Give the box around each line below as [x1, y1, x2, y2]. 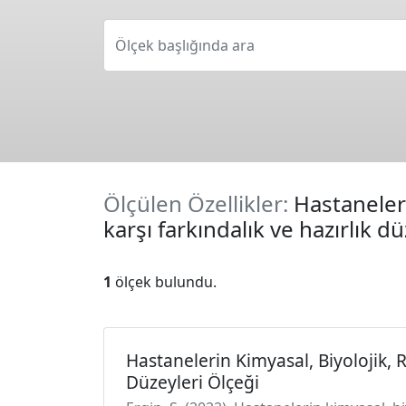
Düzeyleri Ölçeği [126, 370, 259, 394]
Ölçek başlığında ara [115, 35, 255, 55]
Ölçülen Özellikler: [103, 188, 294, 218]
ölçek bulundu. [111, 272, 217, 292]
